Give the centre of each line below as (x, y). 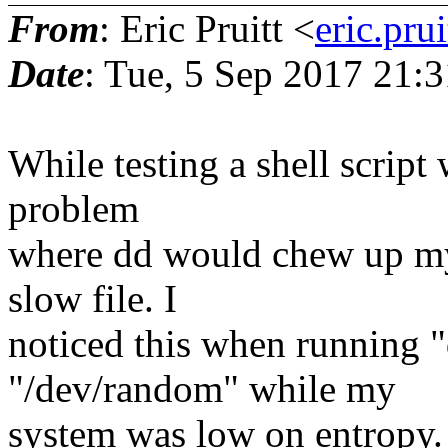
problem (73, 208)
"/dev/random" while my (202, 388)
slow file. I (92, 298)
